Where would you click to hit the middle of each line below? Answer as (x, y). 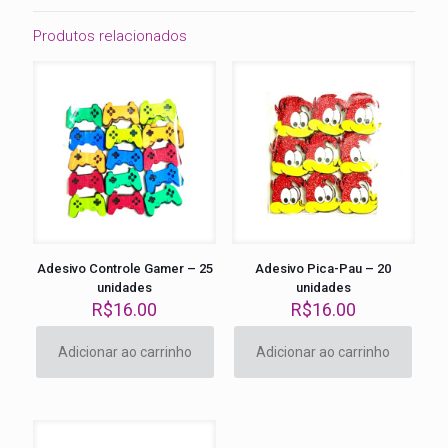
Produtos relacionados (110, 36)
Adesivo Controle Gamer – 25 (124, 269)
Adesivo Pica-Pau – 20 (323, 269)
